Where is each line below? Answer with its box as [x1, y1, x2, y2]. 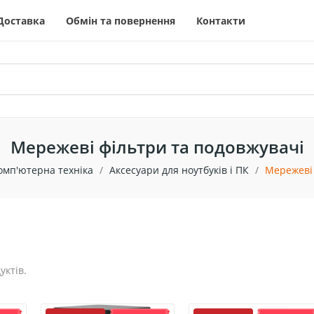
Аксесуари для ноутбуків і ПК [109, 163, 249, 177]
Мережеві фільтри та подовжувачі [10, 135, 304, 159]
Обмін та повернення [65, 13, 175, 27]
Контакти [196, 13, 245, 27]
